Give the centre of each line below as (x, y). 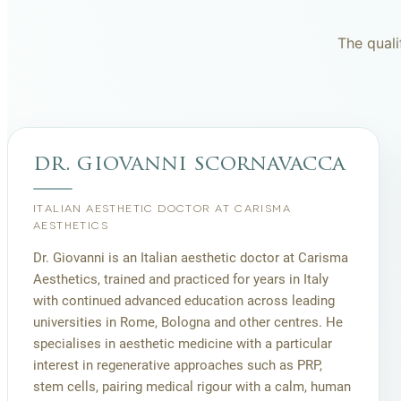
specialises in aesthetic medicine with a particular (183, 344)
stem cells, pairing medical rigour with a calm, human (192, 387)
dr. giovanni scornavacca (189, 166)
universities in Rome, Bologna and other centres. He (188, 323)
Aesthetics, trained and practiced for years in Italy (181, 280)
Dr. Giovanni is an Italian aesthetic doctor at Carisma (191, 258)
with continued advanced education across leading (184, 301)
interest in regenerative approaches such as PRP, (178, 366)
